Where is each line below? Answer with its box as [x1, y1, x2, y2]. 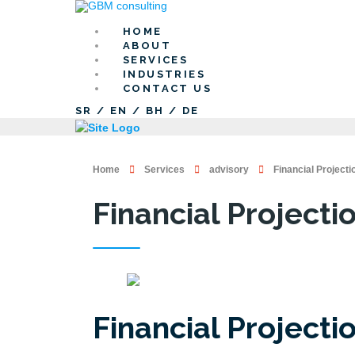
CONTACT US [123, 82, 212, 95]
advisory [209, 163, 249, 175]
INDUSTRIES [123, 68, 205, 81]
